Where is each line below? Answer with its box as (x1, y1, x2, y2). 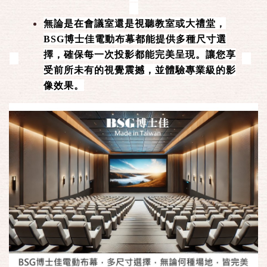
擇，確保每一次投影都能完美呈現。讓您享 (44, 49, 236, 60)
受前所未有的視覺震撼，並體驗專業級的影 (44, 65, 236, 76)
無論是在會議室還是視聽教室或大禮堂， (44, 18, 226, 29)
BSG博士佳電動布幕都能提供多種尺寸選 (44, 34, 226, 45)
